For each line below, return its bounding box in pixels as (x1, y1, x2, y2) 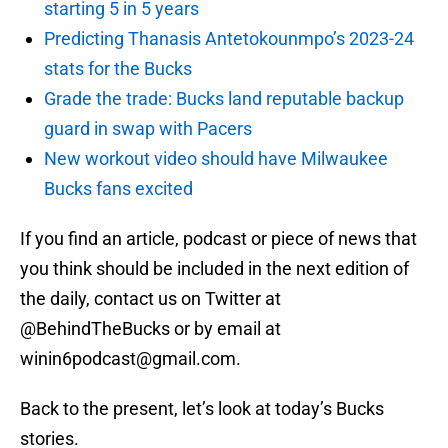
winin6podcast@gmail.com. (20, 348, 241, 370)
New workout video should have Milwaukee (44, 148, 388, 170)
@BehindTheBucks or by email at (20, 318, 281, 340)
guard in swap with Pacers (44, 118, 252, 140)
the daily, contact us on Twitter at (20, 288, 281, 310)
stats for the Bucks (44, 58, 192, 80)
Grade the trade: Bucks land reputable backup (44, 88, 404, 110)
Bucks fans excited (44, 178, 193, 200)
